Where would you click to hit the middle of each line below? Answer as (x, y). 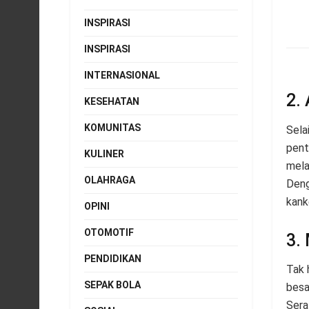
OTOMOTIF (109, 232)
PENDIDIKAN (113, 259)
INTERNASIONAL (122, 75)
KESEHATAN (112, 101)
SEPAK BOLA (112, 285)
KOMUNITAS (112, 128)
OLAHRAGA (110, 180)
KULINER (104, 154)
